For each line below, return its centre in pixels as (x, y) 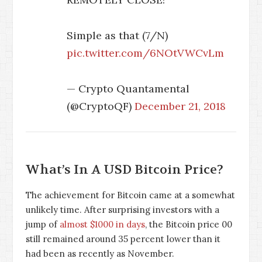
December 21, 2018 (180, 106)
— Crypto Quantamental (128, 88)
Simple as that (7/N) (117, 35)
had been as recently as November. (100, 253)
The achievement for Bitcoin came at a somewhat (130, 195)
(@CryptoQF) (101, 106)
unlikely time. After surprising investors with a (123, 209)
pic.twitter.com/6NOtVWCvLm (145, 53)
